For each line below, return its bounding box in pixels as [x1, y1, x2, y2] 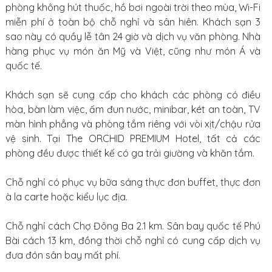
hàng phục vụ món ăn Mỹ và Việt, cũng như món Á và [5, 45, 261, 57]
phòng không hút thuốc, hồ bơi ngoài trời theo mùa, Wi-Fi [5, 1, 261, 13]
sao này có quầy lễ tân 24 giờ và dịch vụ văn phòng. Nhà [5, 30, 261, 42]
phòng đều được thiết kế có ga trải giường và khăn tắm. [5, 147, 254, 159]
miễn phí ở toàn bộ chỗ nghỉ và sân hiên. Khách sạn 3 [5, 16, 261, 28]
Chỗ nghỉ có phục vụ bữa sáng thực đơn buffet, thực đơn [5, 176, 261, 188]
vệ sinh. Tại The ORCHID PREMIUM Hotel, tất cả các [5, 132, 261, 144]
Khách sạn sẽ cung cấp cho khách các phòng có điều [5, 89, 261, 101]
